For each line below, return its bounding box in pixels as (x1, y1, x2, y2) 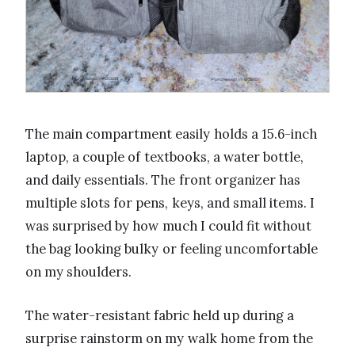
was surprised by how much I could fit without (25, 216, 312, 235)
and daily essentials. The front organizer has (25, 170, 300, 189)
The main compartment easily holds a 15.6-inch (25, 124, 317, 143)
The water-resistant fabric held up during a (25, 306, 294, 324)
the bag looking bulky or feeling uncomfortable (25, 239, 318, 258)
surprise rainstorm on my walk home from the (25, 329, 314, 347)
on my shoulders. (25, 262, 132, 281)
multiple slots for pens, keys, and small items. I (25, 193, 315, 212)
